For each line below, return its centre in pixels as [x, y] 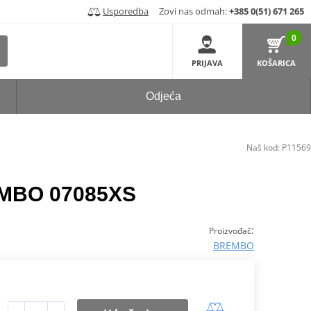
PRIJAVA [207, 62]
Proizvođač [230, 231]
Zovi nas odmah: [190, 11]
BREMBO [233, 246]
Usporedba [126, 11]
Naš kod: [264, 148]
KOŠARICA [277, 62]
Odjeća [163, 96]
